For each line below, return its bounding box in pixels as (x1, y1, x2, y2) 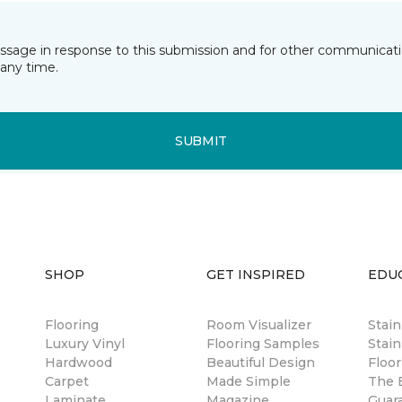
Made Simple (206, 373, 291, 389)
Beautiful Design (206, 354, 315, 371)
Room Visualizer (206, 317, 311, 333)
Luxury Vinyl (45, 336, 125, 352)
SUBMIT (174, 132, 228, 149)
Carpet (45, 373, 89, 389)
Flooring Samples (206, 336, 319, 352)
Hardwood (45, 354, 112, 371)
